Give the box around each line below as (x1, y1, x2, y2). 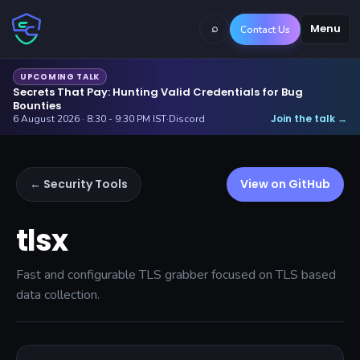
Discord (169, 112, 205, 125)
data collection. (16, 286, 100, 304)
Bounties (13, 98, 61, 113)
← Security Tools (30, 176, 128, 192)
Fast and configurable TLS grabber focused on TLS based (16, 266, 336, 284)
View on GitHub (240, 176, 330, 192)
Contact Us (240, 22, 290, 36)
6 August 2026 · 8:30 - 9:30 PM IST (13, 112, 166, 125)
